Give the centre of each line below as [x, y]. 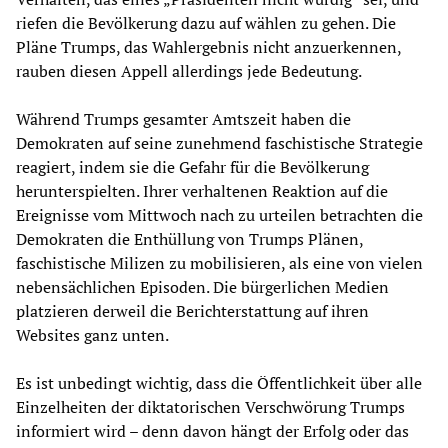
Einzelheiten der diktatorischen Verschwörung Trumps [210, 406]
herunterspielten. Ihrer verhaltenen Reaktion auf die [202, 190]
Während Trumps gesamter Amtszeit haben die [183, 118]
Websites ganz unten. [92, 334]
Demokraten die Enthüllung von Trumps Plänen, [189, 238]
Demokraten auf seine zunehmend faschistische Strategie [219, 142]
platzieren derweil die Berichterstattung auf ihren [192, 310]
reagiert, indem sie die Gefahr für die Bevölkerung [192, 166]
